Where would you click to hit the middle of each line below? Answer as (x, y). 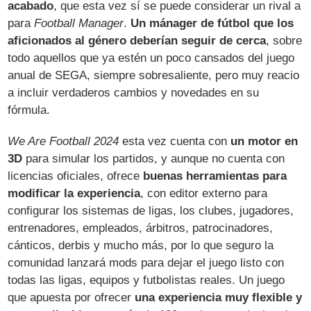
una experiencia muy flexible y (219, 297)
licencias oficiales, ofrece (76, 176)
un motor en (264, 141)
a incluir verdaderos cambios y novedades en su (134, 92)
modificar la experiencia (74, 193)
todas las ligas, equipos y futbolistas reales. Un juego (146, 280)
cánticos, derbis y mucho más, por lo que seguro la (141, 245)
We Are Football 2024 (64, 141)
